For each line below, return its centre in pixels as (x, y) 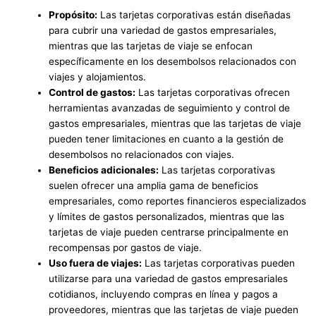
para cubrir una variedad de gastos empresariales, (163, 30)
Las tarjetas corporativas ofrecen (213, 92)
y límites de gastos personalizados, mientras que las (167, 216)
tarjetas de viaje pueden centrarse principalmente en (169, 232)
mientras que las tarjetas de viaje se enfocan (151, 45)
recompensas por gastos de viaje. (126, 247)
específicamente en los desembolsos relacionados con (173, 61)
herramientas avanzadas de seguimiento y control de (170, 108)
